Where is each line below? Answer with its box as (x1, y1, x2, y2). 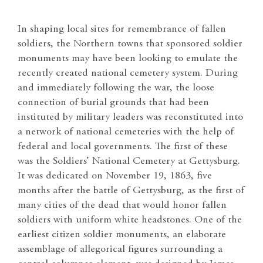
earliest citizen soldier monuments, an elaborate (18, 229, 226, 240)
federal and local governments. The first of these (18, 141, 228, 152)
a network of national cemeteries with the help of (18, 126, 234, 137)
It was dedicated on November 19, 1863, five (18, 170, 212, 181)
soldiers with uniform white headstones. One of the (18, 214, 242, 225)
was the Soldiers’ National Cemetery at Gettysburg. (18, 156, 240, 167)
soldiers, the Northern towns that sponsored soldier (18, 38, 242, 49)
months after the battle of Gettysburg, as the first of (18, 185, 244, 196)
